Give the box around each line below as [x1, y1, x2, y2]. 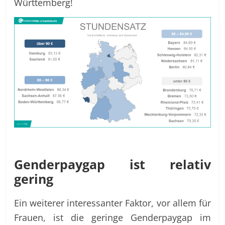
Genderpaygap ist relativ [14, 155, 211, 173]
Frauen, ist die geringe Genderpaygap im [14, 210, 211, 223]
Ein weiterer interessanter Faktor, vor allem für [14, 196, 211, 209]
